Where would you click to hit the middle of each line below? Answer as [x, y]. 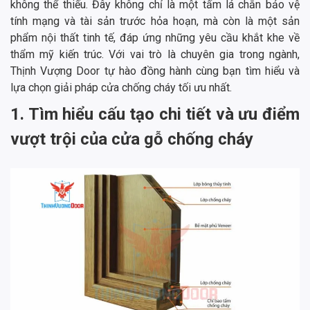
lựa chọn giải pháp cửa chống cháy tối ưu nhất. [121, 88]
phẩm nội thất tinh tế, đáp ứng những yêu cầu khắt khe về [155, 38]
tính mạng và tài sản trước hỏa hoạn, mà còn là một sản [155, 21]
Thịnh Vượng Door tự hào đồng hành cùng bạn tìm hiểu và [155, 71]
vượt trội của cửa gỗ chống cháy [132, 139]
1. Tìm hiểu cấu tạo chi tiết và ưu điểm [155, 115]
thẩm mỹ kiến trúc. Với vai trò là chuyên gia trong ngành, [155, 55]
